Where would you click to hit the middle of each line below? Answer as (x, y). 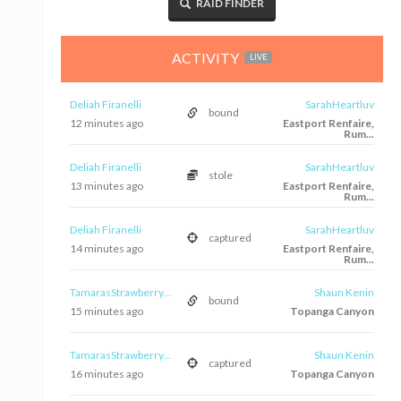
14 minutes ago (107, 248)
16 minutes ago (107, 373)
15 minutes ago (107, 311)
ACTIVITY (207, 58)
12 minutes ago (107, 123)
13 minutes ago (107, 185)
